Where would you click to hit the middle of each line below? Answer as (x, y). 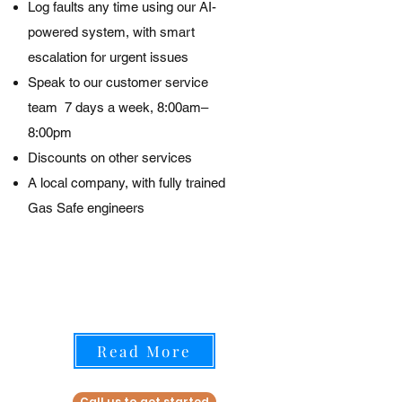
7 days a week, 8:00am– (136, 107)
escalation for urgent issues (108, 57)
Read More (144, 351)
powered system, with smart (111, 32)
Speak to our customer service (118, 82)
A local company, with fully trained (127, 183)
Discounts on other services (110, 157)
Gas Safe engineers (86, 208)
